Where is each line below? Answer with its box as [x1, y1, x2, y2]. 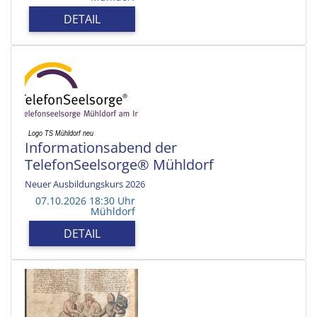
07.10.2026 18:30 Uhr [35, 193, 135, 207]
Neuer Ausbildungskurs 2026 [25, 177, 145, 190]
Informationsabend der [25, 137, 177, 157]
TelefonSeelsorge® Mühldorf [25, 154, 214, 174]
